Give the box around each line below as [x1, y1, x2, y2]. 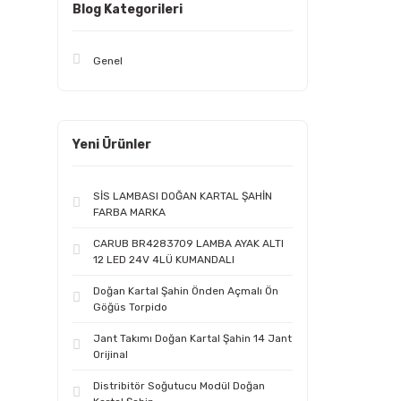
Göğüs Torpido [93, 301, 167, 313]
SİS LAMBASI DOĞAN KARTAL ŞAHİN [93, 190, 272, 202]
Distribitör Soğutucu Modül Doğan [93, 380, 265, 392]
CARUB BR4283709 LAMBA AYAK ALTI [93, 237, 284, 250]
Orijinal [93, 348, 128, 361]
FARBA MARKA [93, 206, 166, 218]
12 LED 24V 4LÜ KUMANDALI [93, 253, 235, 266]
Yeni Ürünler [73, 137, 151, 152]
